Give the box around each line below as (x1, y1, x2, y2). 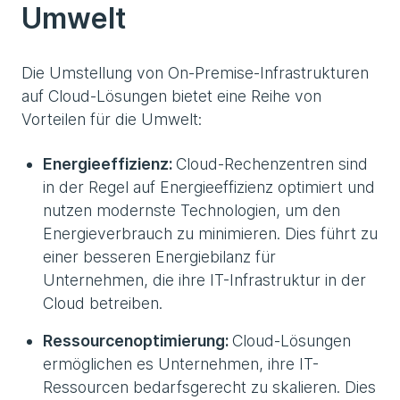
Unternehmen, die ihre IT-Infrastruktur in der (43, 271, 366, 290)
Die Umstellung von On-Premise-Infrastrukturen (21, 63, 369, 83)
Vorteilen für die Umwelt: (21, 110, 202, 129)
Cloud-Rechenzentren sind (176, 154, 368, 174)
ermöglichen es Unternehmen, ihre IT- (43, 354, 319, 374)
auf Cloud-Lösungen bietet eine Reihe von (21, 87, 321, 106)
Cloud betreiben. (43, 294, 162, 313)
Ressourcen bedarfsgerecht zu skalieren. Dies (43, 378, 376, 397)
